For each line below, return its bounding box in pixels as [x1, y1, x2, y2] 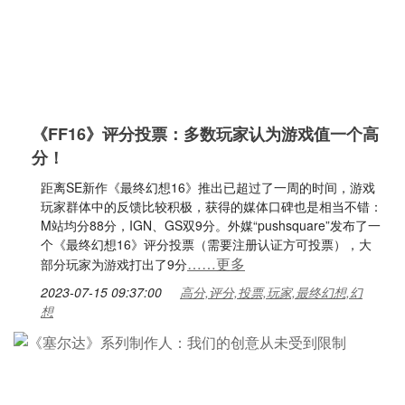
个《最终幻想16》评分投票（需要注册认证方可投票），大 [41, 235, 372, 253]
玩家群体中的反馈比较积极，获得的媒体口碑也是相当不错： [41, 197, 382, 215]
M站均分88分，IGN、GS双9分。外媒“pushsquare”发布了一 [41, 216, 381, 234]
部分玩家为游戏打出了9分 [41, 255, 187, 273]
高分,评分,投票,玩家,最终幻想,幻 [180, 283, 363, 301]
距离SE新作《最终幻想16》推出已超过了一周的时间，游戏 [41, 178, 375, 196]
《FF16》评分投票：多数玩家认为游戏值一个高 [32, 122, 379, 146]
